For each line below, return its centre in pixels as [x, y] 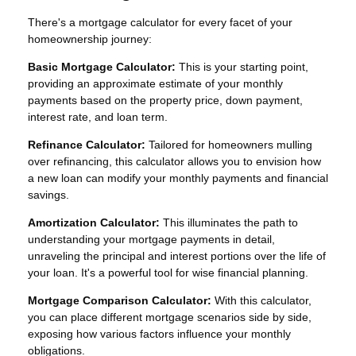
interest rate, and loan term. [98, 117]
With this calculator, [261, 301]
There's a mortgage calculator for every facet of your [160, 23]
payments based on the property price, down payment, [165, 101]
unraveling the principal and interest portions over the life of [177, 256]
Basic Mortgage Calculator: [102, 67]
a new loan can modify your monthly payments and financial [178, 178]
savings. [48, 195]
